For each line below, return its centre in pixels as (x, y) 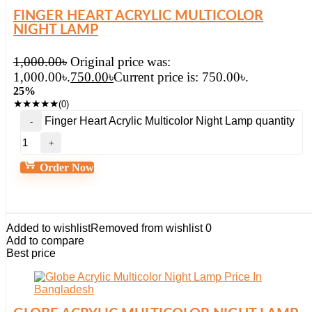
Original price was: (120, 62)
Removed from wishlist (147, 228)
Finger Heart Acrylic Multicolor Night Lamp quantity (170, 121)
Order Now (65, 167)
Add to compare (45, 241)
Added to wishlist (48, 228)
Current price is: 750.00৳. (181, 77)
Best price (31, 253)
